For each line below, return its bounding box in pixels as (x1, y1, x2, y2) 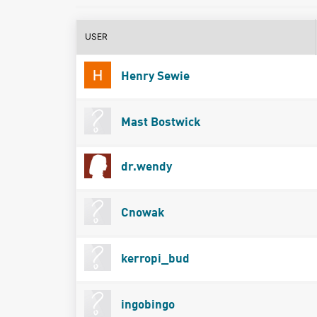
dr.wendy (117, 161, 172, 174)
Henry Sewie (117, 70, 190, 83)
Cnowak (117, 207, 165, 219)
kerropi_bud (117, 253, 190, 265)
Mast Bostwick (117, 116, 201, 129)
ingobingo (117, 299, 175, 311)
